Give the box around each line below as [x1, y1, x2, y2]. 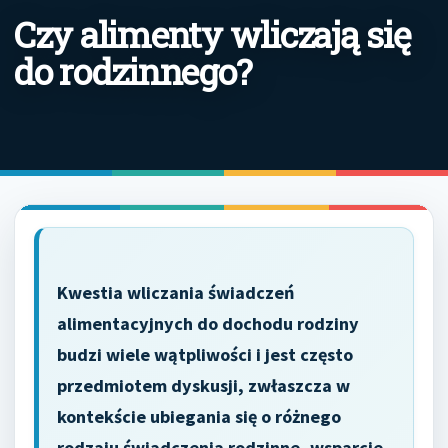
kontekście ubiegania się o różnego [57, 405, 341, 428]
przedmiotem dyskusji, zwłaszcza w [57, 374, 350, 397]
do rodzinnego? [14, 47, 252, 95]
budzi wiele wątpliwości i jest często [57, 343, 353, 366]
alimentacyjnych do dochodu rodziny [57, 312, 359, 335]
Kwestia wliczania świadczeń [57, 281, 294, 304]
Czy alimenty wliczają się [14, 10, 411, 58]
